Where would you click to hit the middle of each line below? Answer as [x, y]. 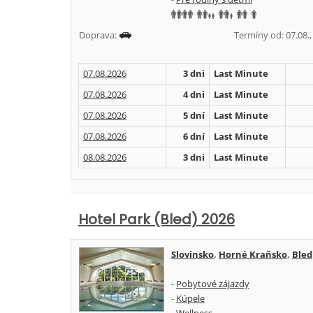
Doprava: [99, 35]
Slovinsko [192, 254]
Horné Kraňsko [253, 254]
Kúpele [190, 298]
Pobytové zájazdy [212, 284]
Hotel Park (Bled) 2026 [156, 219]
